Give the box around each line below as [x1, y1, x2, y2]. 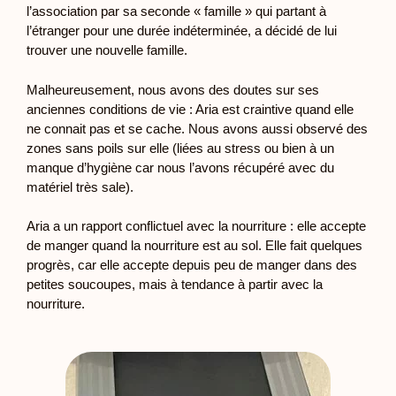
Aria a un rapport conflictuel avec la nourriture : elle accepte [27, 218, 366, 233]
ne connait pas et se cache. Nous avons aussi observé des [27, 120, 368, 136]
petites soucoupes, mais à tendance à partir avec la [27, 277, 323, 292]
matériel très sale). [27, 179, 133, 194]
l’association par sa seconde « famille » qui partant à [27, 4, 326, 19]
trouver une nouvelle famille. [27, 42, 187, 57]
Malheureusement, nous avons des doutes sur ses [27, 81, 319, 97]
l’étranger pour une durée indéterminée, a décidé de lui [27, 23, 337, 38]
